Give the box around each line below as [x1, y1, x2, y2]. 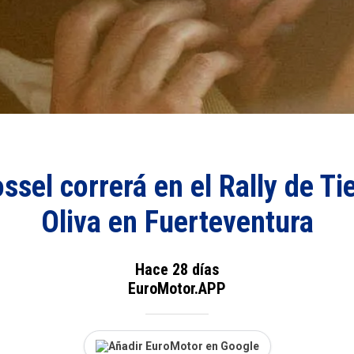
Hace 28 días [135, 259, 219, 279]
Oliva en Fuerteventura [40, 205, 314, 240]
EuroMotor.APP [128, 278, 226, 298]
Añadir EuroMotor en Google [107, 339, 259, 352]
